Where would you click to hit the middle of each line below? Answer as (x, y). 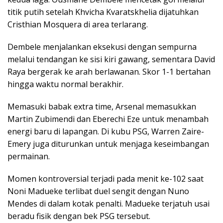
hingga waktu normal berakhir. (65, 84)
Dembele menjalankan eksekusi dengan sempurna (102, 47)
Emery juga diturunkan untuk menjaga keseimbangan (108, 144)
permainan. (29, 157)
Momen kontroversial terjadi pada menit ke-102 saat (106, 179)
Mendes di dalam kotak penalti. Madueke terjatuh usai (109, 204)
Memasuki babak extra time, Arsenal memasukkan (102, 107)
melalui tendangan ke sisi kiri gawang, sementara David (111, 59)
